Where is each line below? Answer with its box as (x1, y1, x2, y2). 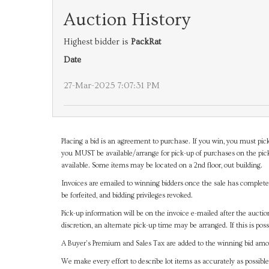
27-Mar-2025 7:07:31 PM (64, 80, 160, 91)
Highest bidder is (64, 37, 131, 47)
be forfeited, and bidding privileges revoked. (61, 192, 193, 199)
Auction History (64, 10, 190, 30)
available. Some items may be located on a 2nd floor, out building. (61, 162, 262, 169)
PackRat (131, 37, 161, 47)
